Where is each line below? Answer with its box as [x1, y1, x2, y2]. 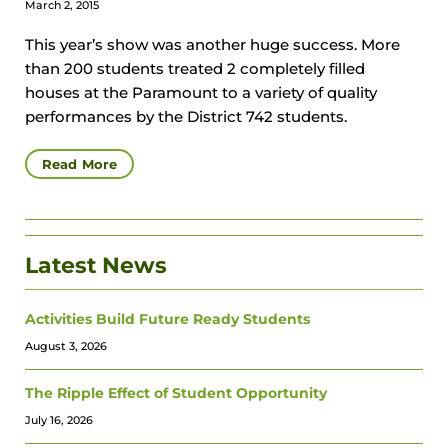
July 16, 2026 [25, 412, 93, 427]
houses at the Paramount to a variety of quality [25, 84, 377, 102]
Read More [42, 156, 118, 172]
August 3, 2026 [25, 338, 107, 353]
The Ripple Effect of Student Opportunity [25, 383, 327, 402]
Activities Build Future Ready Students [25, 309, 310, 328]
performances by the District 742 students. [25, 108, 347, 126]
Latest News [25, 252, 167, 279]
